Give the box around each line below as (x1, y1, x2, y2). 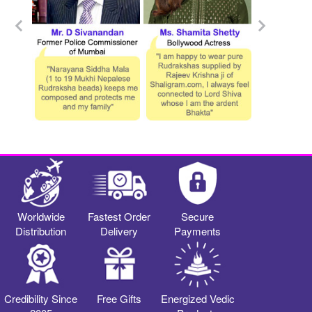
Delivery (100, 224, 139, 239)
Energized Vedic (160, 291, 235, 306)
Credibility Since (4, 291, 78, 306)
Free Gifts (97, 291, 142, 306)
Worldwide (17, 209, 65, 224)
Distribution (15, 224, 67, 239)
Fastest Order (88, 209, 151, 224)
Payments (174, 224, 221, 239)
